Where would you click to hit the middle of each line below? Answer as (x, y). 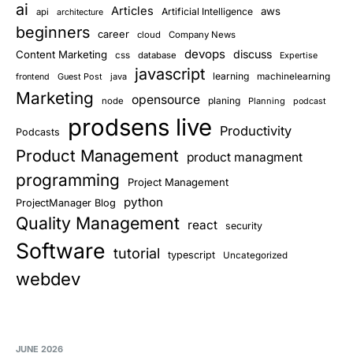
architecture (80, 13)
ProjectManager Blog (66, 203)
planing (224, 101)
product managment (245, 158)
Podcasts (38, 132)
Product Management (97, 156)
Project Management (178, 182)
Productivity (256, 131)
